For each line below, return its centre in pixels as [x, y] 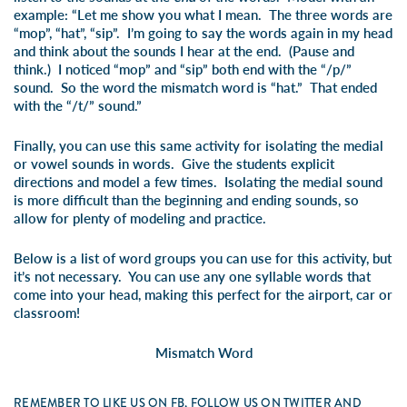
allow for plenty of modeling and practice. [140, 218]
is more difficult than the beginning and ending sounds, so [186, 200]
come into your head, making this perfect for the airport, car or [203, 294]
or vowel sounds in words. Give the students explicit [174, 164]
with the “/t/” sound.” [78, 105]
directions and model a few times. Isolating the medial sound [198, 182]
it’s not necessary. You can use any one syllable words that [192, 276]
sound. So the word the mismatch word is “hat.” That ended [195, 87]
